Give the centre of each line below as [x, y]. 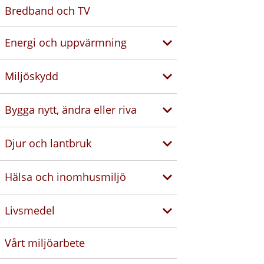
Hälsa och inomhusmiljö [65, 177]
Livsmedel [30, 211]
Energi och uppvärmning [66, 43]
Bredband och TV [47, 10]
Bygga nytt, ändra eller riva [71, 110]
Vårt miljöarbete [45, 242]
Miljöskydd [32, 76]
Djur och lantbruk [48, 143]
